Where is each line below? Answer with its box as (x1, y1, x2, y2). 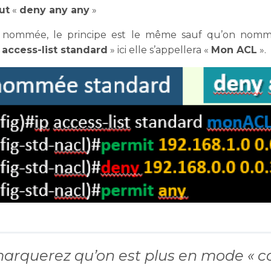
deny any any (19, 4, 90, 16)
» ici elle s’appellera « (108, 44, 211, 56)
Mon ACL (211, 44, 257, 56)
